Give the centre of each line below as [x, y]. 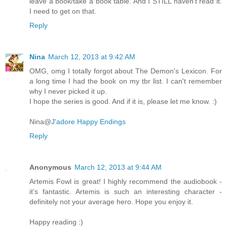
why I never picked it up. [68, 91]
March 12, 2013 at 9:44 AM [118, 167]
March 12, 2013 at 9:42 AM [92, 57]
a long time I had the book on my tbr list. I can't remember [126, 81]
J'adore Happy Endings [88, 122]
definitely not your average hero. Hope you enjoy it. [111, 202]
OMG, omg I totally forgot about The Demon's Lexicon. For [126, 71]
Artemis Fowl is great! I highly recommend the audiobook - [126, 182]
